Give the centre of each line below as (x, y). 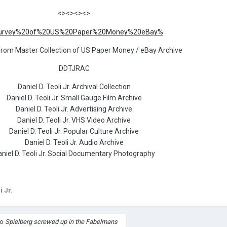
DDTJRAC (74, 69)
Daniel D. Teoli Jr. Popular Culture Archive (74, 131)
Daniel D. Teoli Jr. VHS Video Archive (74, 120)
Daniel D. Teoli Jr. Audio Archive (74, 143)
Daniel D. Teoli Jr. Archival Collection (74, 87)
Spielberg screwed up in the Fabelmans (61, 222)
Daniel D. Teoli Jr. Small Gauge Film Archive (74, 98)
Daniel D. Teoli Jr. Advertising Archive (74, 109)
